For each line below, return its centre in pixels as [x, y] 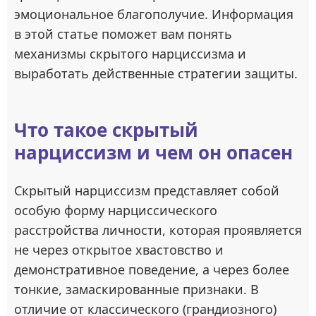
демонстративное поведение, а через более [152, 269]
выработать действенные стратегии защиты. [156, 73]
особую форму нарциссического [116, 210]
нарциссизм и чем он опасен [153, 152]
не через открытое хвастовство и [119, 250]
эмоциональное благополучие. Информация [154, 14]
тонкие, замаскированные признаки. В [136, 289]
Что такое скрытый [106, 130]
